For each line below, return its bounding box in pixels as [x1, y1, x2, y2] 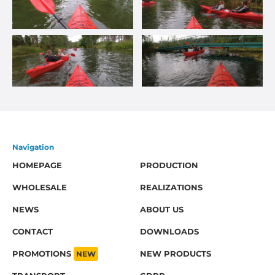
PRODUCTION [140, 160, 198, 170]
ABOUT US [140, 204, 184, 214]
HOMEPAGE [12, 160, 62, 170]
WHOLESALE [12, 182, 67, 192]
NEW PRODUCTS [140, 249, 211, 258]
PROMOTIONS [12, 249, 74, 258]
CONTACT [12, 227, 53, 236]
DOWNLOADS [140, 227, 199, 236]
